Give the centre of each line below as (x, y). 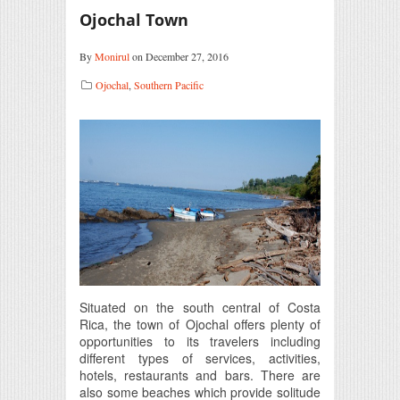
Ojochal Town (134, 19)
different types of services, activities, (200, 358)
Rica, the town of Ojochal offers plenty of (200, 324)
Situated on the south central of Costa (200, 307)
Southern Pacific (169, 84)
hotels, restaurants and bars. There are (200, 375)
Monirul (112, 56)
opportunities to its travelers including (200, 341)
